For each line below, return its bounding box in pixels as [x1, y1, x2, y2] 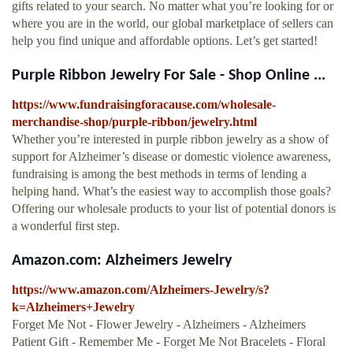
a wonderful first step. [12, 219, 120, 233]
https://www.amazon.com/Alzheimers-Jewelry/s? [12, 283, 269, 297]
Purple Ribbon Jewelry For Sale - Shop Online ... [12, 68, 325, 84]
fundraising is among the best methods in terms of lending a [12, 167, 307, 181]
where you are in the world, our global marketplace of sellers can [12, 17, 333, 31]
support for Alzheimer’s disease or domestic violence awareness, [12, 150, 331, 164]
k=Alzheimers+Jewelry [12, 300, 135, 314]
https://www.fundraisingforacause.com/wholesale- [12, 98, 276, 112]
